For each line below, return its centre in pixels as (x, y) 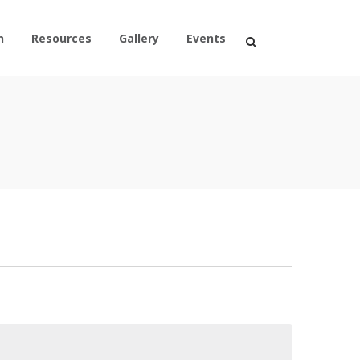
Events (206, 38)
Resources (61, 38)
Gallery (139, 38)
